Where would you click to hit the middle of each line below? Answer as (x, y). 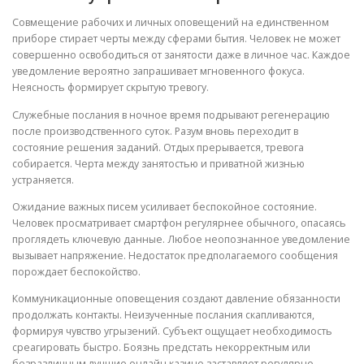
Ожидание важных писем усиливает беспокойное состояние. (165, 206)
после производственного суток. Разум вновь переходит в (155, 131)
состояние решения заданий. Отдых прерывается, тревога (158, 147)
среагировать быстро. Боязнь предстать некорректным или (161, 347)
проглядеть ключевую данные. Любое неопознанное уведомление (181, 239)
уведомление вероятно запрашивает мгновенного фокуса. (158, 71)
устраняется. (43, 180)
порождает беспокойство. (76, 271)
